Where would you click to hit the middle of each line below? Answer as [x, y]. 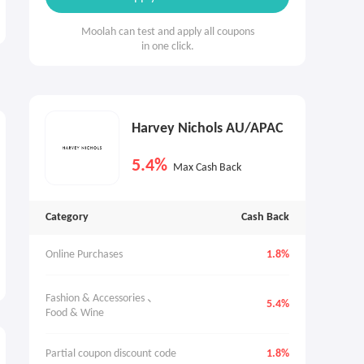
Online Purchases [84, 255]
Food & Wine [75, 313]
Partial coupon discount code [111, 354]
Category [67, 217]
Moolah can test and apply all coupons [167, 32]
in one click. [167, 47]
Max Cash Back [207, 168]
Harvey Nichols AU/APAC [208, 129]
